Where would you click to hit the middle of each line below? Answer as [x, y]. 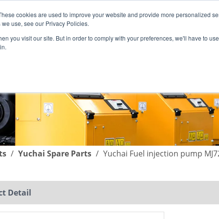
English [29, 22]
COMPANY [155, 57]
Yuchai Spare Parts [55, 153]
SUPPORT [68, 57]
